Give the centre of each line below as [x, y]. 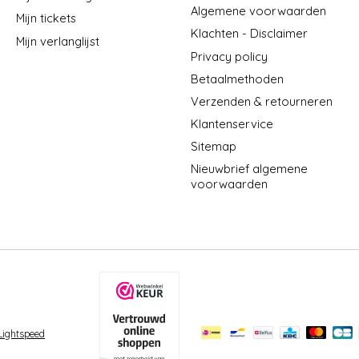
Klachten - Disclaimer [249, 34]
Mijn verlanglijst [57, 41]
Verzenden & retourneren [261, 101]
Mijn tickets [46, 18]
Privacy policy [229, 56]
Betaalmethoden [237, 79]
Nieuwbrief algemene [249, 169]
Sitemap [213, 147]
